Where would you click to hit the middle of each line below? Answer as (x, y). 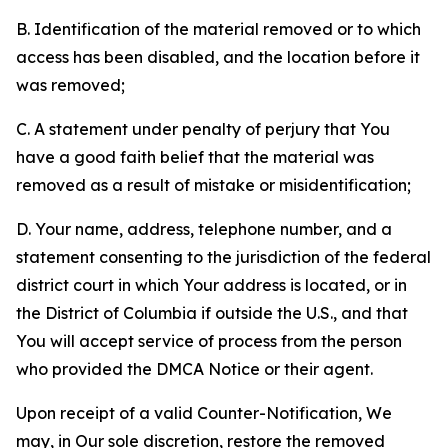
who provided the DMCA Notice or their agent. (194, 369)
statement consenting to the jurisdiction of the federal (223, 257)
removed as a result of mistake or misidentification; (213, 185)
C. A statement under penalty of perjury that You (203, 129)
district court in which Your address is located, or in (211, 285)
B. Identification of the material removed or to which (218, 29)
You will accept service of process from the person (209, 341)
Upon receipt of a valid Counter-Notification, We (204, 413)
